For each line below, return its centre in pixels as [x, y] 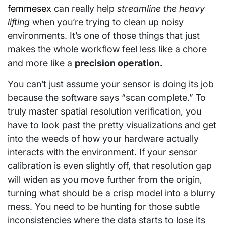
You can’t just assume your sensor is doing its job [111, 84]
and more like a [41, 63]
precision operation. [119, 63]
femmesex [30, 8]
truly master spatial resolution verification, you [104, 111]
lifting [19, 22]
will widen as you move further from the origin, [105, 179]
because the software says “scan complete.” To [107, 97]
